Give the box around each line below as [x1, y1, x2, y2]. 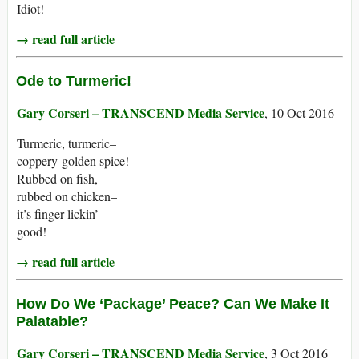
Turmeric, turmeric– [17, 135, 116, 152]
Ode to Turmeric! [16, 73, 131, 90]
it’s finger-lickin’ [17, 205, 99, 223]
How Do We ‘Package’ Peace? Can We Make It [16, 296, 329, 313]
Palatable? [16, 313, 88, 330]
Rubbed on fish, [17, 170, 98, 188]
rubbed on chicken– [17, 188, 117, 205]
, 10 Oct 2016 [264, 104, 334, 122]
